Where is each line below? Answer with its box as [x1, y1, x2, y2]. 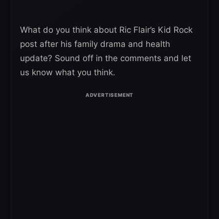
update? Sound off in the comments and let [20, 53, 191, 63]
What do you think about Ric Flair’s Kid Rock [20, 25, 193, 35]
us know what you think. [20, 67, 115, 77]
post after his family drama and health [20, 39, 170, 49]
